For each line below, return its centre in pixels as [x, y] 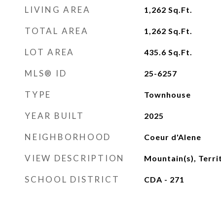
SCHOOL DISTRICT [72, 179]
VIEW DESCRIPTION [75, 158]
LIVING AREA [58, 10]
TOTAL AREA [57, 31]
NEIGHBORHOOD [68, 137]
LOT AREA [50, 52]
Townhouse [167, 94]
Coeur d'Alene [172, 137]
